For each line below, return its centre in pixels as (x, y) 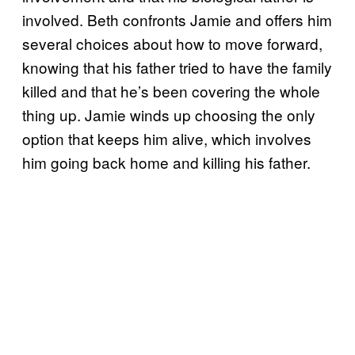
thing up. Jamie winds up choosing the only (169, 114)
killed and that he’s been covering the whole (171, 90)
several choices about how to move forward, (172, 43)
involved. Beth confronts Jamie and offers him (177, 19)
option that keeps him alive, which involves (167, 138)
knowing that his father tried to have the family (177, 67)
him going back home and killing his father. (166, 162)
